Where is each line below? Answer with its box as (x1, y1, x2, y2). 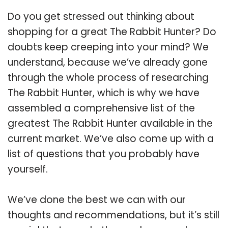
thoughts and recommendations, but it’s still (8, 208, 219, 222)
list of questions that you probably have (8, 147, 199, 161)
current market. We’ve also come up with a (8, 131, 214, 146)
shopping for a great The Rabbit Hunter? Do (8, 24, 216, 39)
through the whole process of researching (8, 70, 209, 84)
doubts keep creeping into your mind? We (8, 40, 209, 54)
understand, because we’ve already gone (8, 55, 208, 69)
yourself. (8, 162, 48, 176)
